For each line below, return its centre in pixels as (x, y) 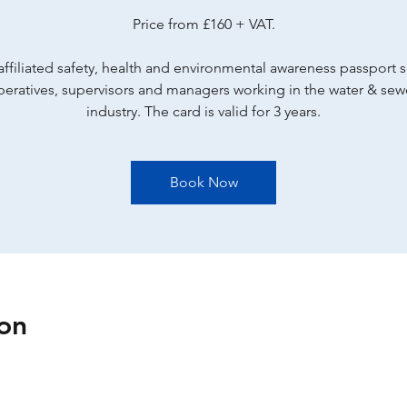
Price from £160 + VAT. (203, 24)
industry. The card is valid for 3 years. (203, 111)
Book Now (203, 182)
